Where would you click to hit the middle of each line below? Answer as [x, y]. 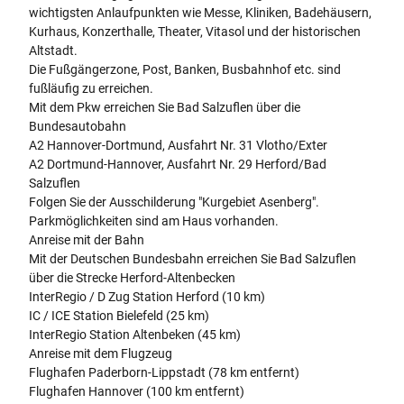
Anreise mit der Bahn [87, 239]
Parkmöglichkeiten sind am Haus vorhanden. [154, 220]
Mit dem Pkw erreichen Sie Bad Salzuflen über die [165, 107]
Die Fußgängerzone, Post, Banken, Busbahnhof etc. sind [185, 69]
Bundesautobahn [78, 126]
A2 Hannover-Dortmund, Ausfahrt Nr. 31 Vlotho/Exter [178, 145]
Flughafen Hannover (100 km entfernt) [137, 391]
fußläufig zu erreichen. [91, 88]
